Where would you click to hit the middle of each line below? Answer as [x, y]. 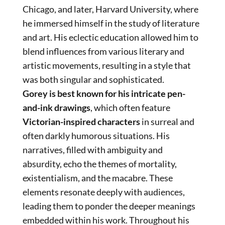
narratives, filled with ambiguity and [93, 149]
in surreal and [167, 121]
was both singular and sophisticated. [93, 79]
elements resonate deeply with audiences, [104, 192]
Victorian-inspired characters [81, 121]
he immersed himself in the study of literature [111, 23]
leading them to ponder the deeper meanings [109, 206]
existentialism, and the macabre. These [98, 178]
